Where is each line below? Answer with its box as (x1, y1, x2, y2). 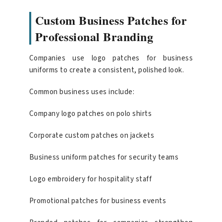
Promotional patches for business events (29, 196, 166, 207)
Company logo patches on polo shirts (29, 109, 152, 119)
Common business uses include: (29, 87, 135, 98)
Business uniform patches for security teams (29, 152, 179, 163)
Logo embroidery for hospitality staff (29, 174, 152, 185)
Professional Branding (35, 28, 154, 46)
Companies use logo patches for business (29, 53, 193, 64)
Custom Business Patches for (35, 11, 187, 29)
